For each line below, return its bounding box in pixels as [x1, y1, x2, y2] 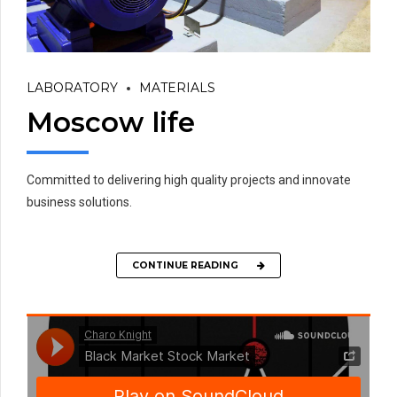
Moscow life [27, 105, 195, 139]
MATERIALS [139, 80, 215, 97]
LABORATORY [27, 80, 118, 97]
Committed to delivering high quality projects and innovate [27, 173, 351, 188]
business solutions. [27, 195, 132, 210]
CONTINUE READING [132, 259, 238, 271]
